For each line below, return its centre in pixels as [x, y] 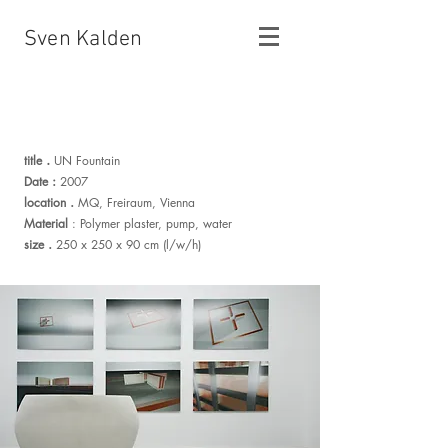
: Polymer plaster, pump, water [150, 223]
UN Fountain [85, 160]
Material [46, 223]
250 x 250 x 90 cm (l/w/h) [126, 244]
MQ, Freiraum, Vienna [134, 202]
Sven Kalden [83, 39]
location [45, 202]
